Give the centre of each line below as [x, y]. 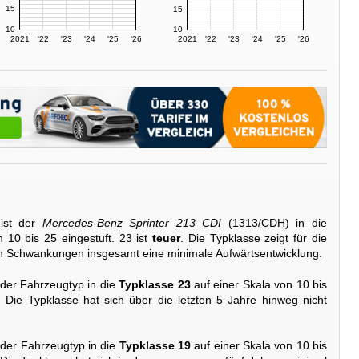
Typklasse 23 [155, 284]
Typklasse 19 [155, 346]
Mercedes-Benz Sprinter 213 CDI [132, 223]
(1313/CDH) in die [274, 223]
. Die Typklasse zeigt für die [254, 238]
